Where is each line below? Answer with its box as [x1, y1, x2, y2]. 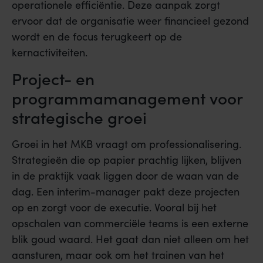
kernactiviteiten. [12, 45, 87, 60]
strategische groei [12, 105, 147, 129]
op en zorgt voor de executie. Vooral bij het [12, 200, 217, 215]
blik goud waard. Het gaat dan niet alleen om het [12, 232, 249, 247]
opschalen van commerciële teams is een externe [12, 216, 248, 231]
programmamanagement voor [12, 86, 242, 110]
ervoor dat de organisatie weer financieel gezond [12, 14, 249, 28]
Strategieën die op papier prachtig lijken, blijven [12, 153, 241, 167]
